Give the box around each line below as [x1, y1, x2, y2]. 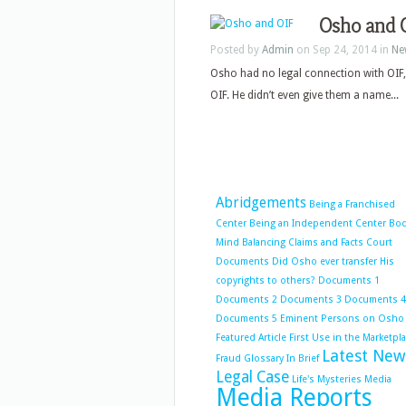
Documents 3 [280, 294, 342, 305]
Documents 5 [216, 313, 277, 324]
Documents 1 [318, 275, 380, 286]
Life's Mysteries [292, 373, 362, 385]
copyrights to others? [216, 275, 315, 286]
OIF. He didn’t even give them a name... [210, 89, 399, 101]
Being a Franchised [309, 198, 395, 210]
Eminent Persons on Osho [280, 313, 404, 324]
